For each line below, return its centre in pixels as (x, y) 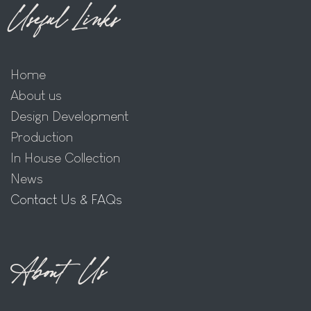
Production (42, 137)
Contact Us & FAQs (66, 200)
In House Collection (65, 158)
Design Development (69, 116)
